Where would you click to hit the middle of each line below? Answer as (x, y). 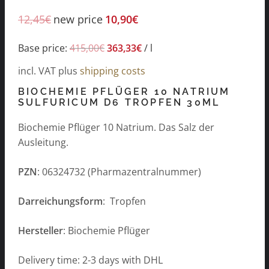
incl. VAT (37, 71)
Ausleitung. (43, 143)
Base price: (44, 48)
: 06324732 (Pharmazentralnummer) (119, 172)
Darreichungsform (60, 201)
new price (78, 19)
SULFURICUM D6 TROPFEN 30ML (119, 103)
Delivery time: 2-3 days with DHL (90, 260)
